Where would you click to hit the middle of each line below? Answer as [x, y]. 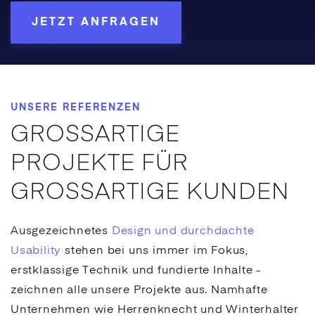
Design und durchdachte [183, 231]
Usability [36, 251]
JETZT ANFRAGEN [96, 22]
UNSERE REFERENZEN [76, 108]
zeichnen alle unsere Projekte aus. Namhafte [139, 290]
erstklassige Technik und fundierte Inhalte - [136, 271]
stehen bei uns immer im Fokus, [155, 251]
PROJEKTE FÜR [99, 164]
